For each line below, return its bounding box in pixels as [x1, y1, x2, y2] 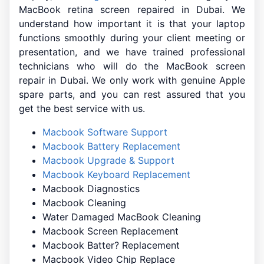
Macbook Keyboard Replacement [42, 169, 190, 181]
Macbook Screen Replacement [42, 225, 179, 237]
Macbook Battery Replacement [42, 140, 180, 153]
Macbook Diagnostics [42, 183, 140, 195]
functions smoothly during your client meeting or [19, 32, 245, 44]
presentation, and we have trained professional [19, 46, 245, 58]
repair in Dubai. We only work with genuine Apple [19, 74, 245, 87]
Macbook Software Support [42, 126, 167, 138]
